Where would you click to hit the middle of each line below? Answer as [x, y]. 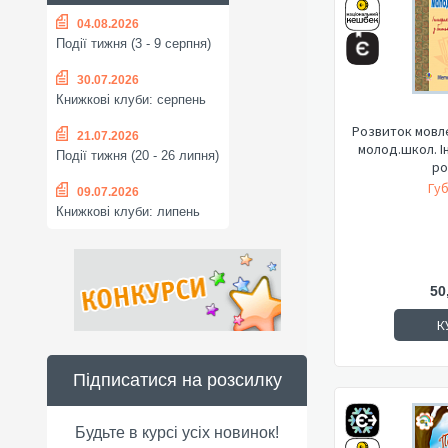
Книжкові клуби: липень [128, 212]
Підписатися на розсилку [177, 380]
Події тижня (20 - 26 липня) [137, 156]
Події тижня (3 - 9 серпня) [133, 44]
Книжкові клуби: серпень [131, 100]
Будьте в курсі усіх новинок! [177, 432]
